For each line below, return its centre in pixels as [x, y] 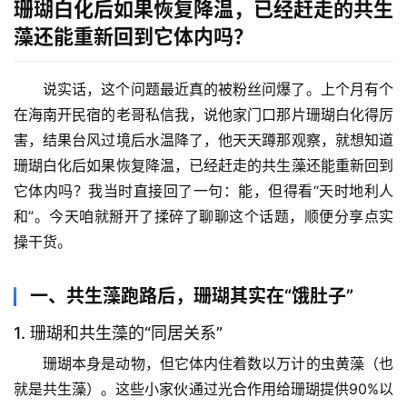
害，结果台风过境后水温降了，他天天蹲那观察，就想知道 [203, 139]
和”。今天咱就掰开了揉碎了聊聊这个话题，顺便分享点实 [203, 216]
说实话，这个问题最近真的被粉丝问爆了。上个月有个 [218, 89]
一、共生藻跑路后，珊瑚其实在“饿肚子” [192, 296]
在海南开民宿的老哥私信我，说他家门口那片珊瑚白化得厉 [203, 114]
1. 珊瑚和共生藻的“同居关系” [118, 333]
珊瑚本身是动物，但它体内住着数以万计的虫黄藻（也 [218, 363]
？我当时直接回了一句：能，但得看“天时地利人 [233, 190]
